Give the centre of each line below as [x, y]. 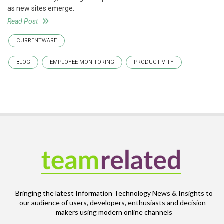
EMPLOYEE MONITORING [82, 62]
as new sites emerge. [41, 8]
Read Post [23, 21]
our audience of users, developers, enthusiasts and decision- [114, 203]
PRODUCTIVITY [154, 62]
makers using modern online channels [114, 212]
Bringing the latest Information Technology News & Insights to [114, 193]
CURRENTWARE [37, 41]
